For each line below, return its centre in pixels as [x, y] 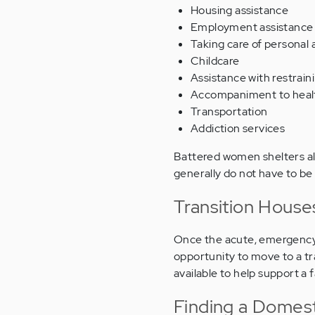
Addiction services [238, 129]
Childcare [215, 61]
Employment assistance [252, 27]
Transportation [229, 112]
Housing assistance [240, 11]
